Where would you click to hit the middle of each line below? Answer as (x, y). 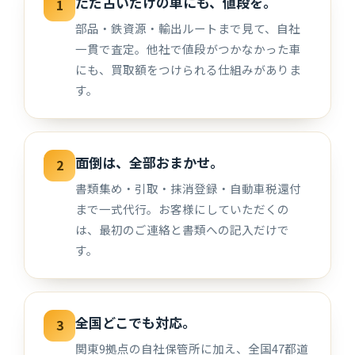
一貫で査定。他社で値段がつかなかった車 (189, 48)
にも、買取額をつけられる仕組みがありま (189, 69)
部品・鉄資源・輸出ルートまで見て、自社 (188, 28)
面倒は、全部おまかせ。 (150, 162)
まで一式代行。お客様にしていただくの (183, 208)
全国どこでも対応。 (136, 322)
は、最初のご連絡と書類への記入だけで (183, 229)
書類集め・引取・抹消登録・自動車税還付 (189, 188)
